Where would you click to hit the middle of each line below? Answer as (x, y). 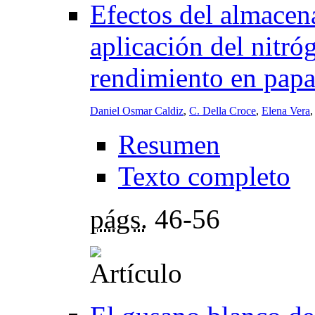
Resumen (169, 145)
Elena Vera (286, 111)
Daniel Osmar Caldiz (137, 111)
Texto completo (204, 176)
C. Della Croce (223, 111)
